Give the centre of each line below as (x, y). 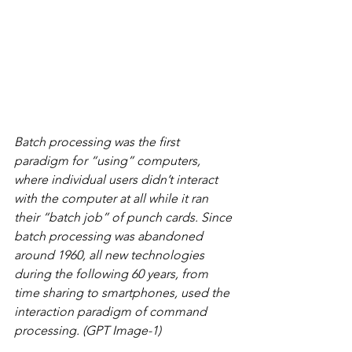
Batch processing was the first (98, 142)
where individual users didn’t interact (117, 180)
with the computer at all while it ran (113, 199)
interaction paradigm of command (112, 312)
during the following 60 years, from (113, 274)
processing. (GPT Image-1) (88, 331)
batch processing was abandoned (110, 236)
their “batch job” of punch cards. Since (125, 218)
